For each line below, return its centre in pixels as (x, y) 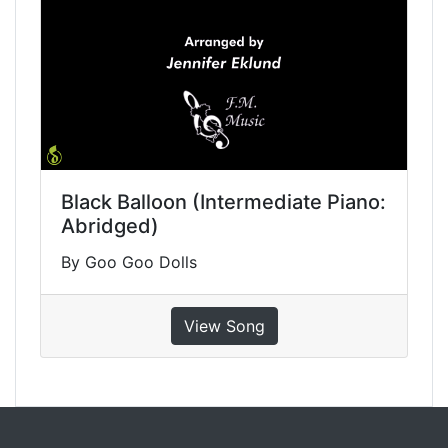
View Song (224, 325)
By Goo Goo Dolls (129, 261)
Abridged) (110, 225)
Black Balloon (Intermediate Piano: (223, 201)
